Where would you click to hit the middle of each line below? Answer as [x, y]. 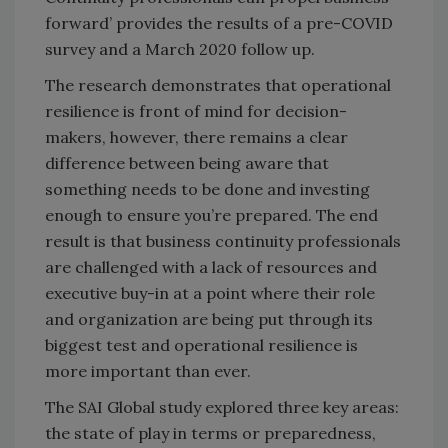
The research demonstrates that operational [218, 85]
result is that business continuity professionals [223, 241]
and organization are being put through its [209, 319]
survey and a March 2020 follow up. [180, 49]
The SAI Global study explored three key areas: [222, 407]
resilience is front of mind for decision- [196, 111]
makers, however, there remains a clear [196, 137]
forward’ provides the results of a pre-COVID [219, 23]
